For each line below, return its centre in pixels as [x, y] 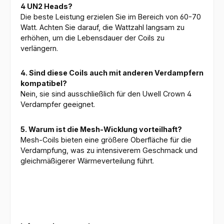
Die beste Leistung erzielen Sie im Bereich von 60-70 [111, 16]
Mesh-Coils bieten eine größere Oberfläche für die [106, 140]
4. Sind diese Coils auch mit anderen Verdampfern [112, 73]
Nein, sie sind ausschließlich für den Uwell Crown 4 [106, 94]
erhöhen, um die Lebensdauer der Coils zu [92, 37]
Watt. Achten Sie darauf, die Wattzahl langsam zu [102, 27]
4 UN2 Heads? [46, 6]
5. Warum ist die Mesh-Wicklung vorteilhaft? [101, 129]
